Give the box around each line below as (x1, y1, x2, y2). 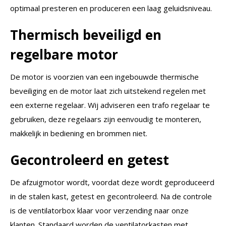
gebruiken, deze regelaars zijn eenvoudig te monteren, (10, 114, 201, 124)
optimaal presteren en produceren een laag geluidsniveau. (10, 3, 212, 13)
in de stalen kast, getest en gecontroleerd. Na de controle (10, 191, 212, 201)
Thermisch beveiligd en (10, 25, 161, 44)
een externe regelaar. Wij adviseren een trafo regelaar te (10, 99, 210, 110)
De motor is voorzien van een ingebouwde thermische (10, 71, 199, 82)
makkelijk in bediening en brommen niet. (10, 128, 147, 138)
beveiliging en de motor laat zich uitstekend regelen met (10, 85, 206, 96)
